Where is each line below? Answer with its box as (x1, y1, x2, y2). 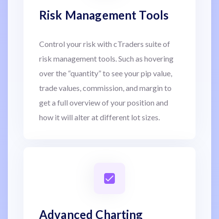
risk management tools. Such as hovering (39, 53, 174, 63)
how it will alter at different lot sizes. (39, 112, 160, 122)
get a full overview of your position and (39, 97, 168, 107)
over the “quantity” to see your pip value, (39, 68, 172, 78)
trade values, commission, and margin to (39, 83, 172, 92)
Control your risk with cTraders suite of (39, 39, 170, 48)
